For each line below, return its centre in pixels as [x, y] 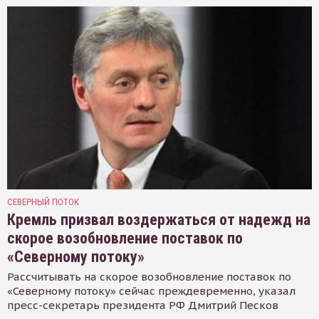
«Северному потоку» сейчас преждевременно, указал [151, 291]
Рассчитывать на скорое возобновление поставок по [149, 277]
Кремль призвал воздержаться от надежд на [159, 220]
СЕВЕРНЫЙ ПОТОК [43, 202]
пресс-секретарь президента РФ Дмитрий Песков [143, 305]
